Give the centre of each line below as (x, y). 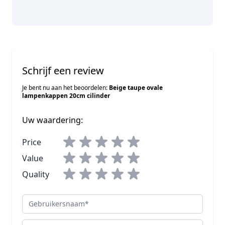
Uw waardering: (52, 120)
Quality (36, 174)
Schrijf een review (63, 70)
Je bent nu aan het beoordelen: (66, 87)
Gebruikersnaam (54, 200)
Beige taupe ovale (136, 87)
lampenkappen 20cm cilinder (66, 95)
